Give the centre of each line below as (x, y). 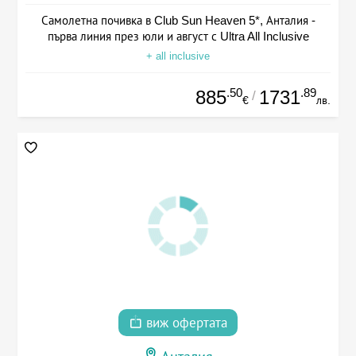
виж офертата (185, 323)
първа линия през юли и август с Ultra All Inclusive (178, 36)
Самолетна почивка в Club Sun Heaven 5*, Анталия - (178, 20)
